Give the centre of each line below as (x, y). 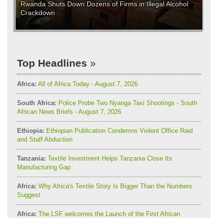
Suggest (29, 195)
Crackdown (38, 13)
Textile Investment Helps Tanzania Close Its (109, 158)
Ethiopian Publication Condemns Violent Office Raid (118, 130)
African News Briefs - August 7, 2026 (69, 111)
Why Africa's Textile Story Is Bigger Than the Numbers (114, 186)
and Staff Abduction (45, 139)
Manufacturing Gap (44, 167)
